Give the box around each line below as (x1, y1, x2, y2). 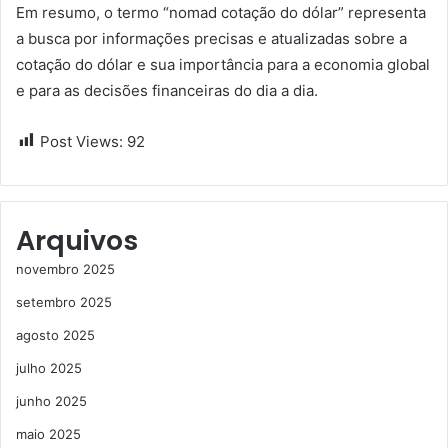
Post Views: (40, 131, 123, 151)
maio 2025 (16, 425, 81, 442)
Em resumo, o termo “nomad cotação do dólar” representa (16, 2, 426, 22)
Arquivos (16, 221, 138, 259)
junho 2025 (16, 392, 87, 409)
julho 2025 (16, 359, 82, 376)
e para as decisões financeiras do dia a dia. (16, 80, 318, 100)
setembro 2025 (16, 293, 112, 310)
